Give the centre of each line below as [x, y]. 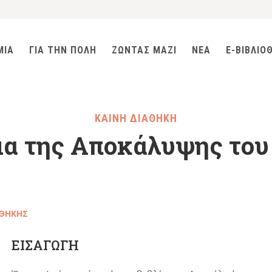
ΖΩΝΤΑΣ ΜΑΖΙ [144, 50]
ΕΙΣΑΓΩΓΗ [46, 245]
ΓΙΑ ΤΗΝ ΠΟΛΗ [63, 50]
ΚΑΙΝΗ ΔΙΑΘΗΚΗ [136, 118]
